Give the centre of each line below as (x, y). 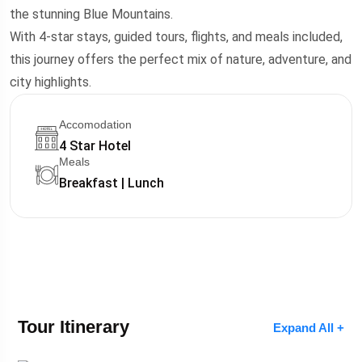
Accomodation (95, 124)
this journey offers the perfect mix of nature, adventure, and (180, 59)
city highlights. (50, 82)
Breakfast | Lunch (111, 183)
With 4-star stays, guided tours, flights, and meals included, (176, 37)
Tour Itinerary (73, 327)
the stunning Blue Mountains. (91, 14)
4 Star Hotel (95, 146)
